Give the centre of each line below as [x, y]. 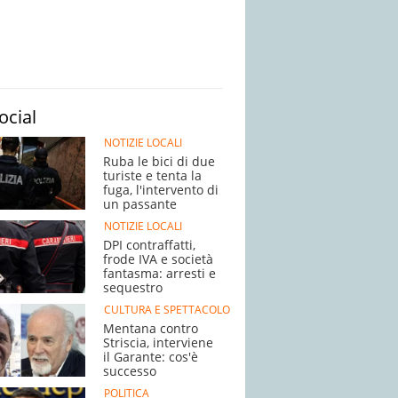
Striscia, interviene [158, 342]
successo [130, 371]
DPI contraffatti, [149, 245]
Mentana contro [151, 328]
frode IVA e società [158, 259]
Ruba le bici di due [159, 161]
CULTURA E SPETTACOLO [167, 310]
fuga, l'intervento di [161, 190]
